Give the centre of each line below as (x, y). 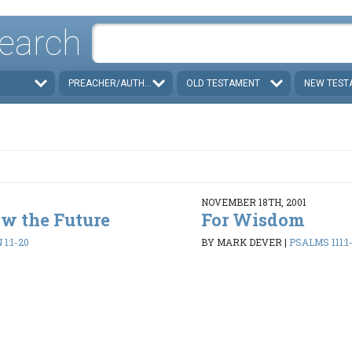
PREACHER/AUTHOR (113, 83)
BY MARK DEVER (241, 242)
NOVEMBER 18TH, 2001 (253, 202)
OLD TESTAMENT (223, 83)
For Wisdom (253, 219)
